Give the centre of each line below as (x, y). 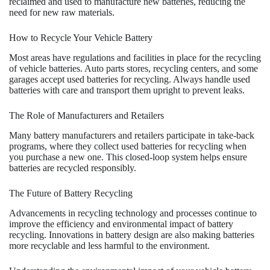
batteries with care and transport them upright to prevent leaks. (127, 90)
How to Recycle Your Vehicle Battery (81, 38)
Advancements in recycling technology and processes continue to (133, 213)
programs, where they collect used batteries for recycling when (128, 146)
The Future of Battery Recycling (71, 193)
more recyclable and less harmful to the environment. (109, 245)
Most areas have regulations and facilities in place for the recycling (135, 58)
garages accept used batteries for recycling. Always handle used (130, 80)
